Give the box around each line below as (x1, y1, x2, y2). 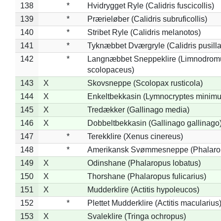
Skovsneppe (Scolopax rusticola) (87, 78, 203, 87)
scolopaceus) (87, 65, 134, 74)
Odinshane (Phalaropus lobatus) (87, 158, 201, 167)
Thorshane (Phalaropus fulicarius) (87, 172, 206, 181)
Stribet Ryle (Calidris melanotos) (87, 28, 201, 37)
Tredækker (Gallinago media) (87, 105, 189, 114)
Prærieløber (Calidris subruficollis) (87, 14, 207, 23)
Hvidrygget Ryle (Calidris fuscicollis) (87, 1, 214, 10)
